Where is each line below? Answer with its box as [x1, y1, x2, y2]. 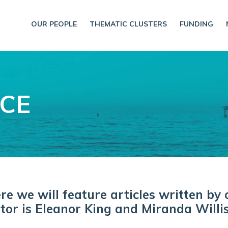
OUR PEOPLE [31, 19, 77, 28]
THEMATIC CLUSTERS [90, 19, 167, 28]
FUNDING [180, 19, 213, 28]
